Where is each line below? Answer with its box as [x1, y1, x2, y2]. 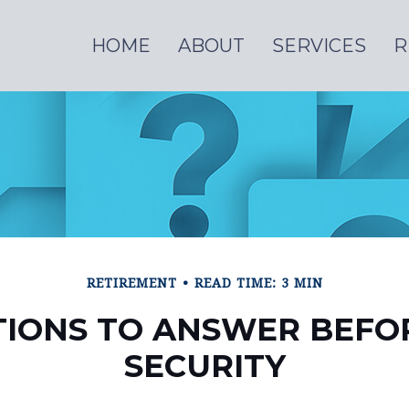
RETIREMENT [86, 276, 177, 290]
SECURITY [123, 347, 286, 385]
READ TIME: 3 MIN [194, 276, 323, 290]
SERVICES [272, 35, 366, 57]
